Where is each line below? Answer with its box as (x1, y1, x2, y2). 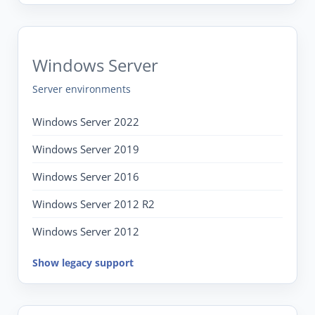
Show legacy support (32, 255, 134, 269)
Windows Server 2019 (32, 141, 139, 156)
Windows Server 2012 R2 (32, 196, 155, 211)
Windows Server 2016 (32, 169, 139, 184)
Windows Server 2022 (32, 114, 139, 129)
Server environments (32, 82, 131, 96)
